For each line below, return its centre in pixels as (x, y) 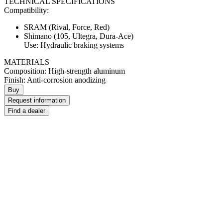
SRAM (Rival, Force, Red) (67, 27)
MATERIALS (27, 62)
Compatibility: (26, 10)
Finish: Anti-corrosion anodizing (55, 80)
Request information (37, 101)
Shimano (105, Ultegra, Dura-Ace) (79, 36)
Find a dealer (27, 111)
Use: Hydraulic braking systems (74, 45)
